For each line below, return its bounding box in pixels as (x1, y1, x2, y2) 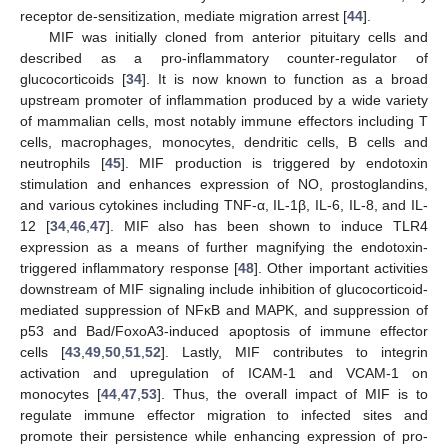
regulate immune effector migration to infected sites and (20, 407, 428, 424)
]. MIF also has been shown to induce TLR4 (105, 218, 429, 235)
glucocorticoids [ (20, 71, 126, 88)
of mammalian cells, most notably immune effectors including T (20, 113, 428, 130)
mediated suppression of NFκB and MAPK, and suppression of (20, 302, 428, 319)
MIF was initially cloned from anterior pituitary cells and (48, 29, 428, 46)
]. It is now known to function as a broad (141, 71, 429, 88)
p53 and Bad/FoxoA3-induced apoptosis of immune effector (20, 323, 428, 340)
